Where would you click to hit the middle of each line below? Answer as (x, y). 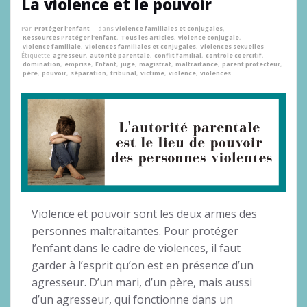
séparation (88, 73)
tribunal (123, 73)
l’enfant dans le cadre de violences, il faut (136, 248)
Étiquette (36, 55)
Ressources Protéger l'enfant (70, 37)
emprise (78, 64)
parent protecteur (251, 64)
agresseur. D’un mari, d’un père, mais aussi (142, 282)
